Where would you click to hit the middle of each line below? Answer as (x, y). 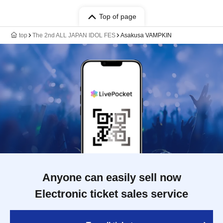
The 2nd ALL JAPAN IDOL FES (74, 35)
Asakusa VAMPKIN (146, 35)
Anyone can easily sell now (111, 177)
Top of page (117, 16)
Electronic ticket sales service (111, 194)
